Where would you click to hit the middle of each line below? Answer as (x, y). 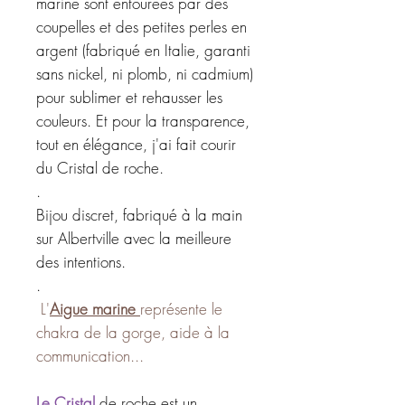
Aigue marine (95, 308)
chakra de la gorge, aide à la (133, 332)
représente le (181, 308)
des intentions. (81, 261)
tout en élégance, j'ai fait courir (136, 144)
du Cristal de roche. (100, 167)
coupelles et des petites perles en (141, 26)
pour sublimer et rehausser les (129, 97)
